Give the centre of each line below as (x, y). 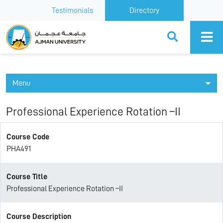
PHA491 (19, 149)
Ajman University (42, 29)
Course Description (39, 217)
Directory (144, 10)
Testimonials (72, 10)
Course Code (28, 137)
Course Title (27, 177)
